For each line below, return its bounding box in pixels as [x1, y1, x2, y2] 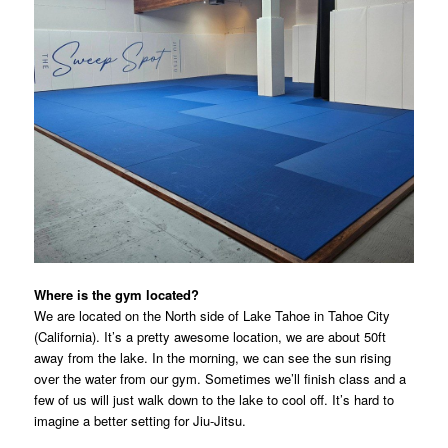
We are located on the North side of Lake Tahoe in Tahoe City [33, 305, 390, 325]
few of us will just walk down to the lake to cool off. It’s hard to [33, 389, 394, 409]
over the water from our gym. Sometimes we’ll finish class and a [33, 368, 406, 388]
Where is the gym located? [33, 284, 199, 304]
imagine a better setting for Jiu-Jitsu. [33, 410, 246, 430]
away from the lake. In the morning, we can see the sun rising [33, 347, 391, 367]
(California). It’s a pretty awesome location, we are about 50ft [33, 326, 386, 346]
